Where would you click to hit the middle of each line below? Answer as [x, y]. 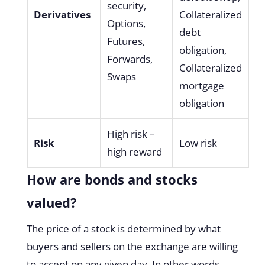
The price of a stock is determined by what [123, 228]
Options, [126, 23]
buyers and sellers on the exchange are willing [132, 246]
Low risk [199, 143]
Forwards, [130, 59]
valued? [51, 202]
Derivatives [63, 14]
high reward [135, 151]
